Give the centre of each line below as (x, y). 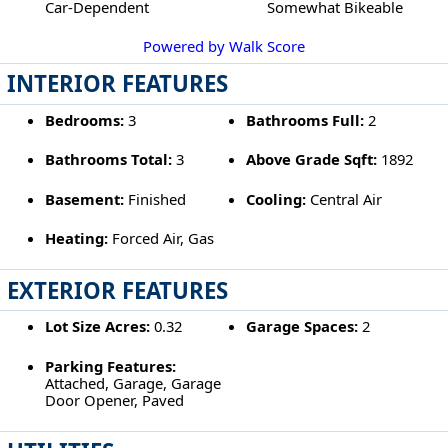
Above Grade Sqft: (312, 159)
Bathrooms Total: (108, 159)
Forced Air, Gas (160, 237)
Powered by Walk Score (224, 46)
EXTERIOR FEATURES (118, 290)
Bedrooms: (84, 120)
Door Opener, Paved (114, 399)
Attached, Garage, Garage (132, 382)
